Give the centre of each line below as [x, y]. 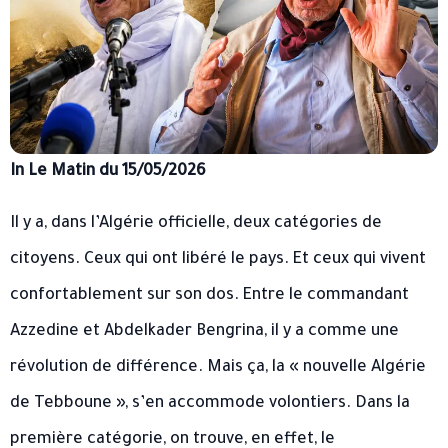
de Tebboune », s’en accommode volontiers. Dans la [210, 404]
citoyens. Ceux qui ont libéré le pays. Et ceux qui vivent [218, 260]
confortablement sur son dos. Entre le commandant [209, 296]
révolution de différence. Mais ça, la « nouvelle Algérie [218, 368]
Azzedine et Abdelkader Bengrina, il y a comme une [204, 332]
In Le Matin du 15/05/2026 [108, 172]
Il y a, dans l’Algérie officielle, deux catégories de [196, 224]
